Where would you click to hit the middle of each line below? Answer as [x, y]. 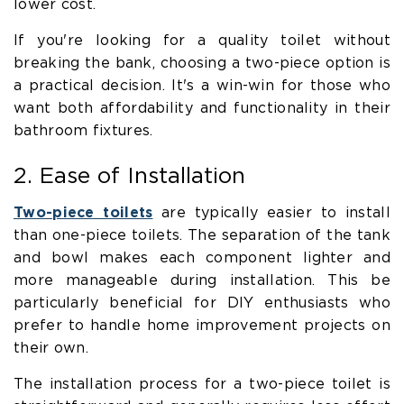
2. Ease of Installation [129, 177]
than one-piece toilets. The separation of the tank [202, 236]
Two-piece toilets [83, 214]
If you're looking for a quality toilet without [202, 41]
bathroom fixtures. [83, 132]
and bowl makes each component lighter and [202, 259]
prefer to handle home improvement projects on [202, 326]
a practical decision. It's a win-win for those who [202, 87]
